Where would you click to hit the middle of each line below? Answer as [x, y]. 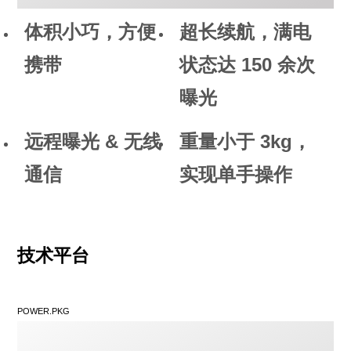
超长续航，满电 [245, 32]
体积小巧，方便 [90, 32]
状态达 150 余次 [247, 65]
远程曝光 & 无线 [93, 141]
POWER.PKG [44, 311]
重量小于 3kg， [245, 141]
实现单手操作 [235, 174]
